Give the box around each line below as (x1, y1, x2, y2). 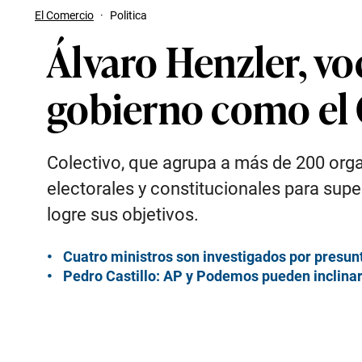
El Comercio (35, 9, 94, 22)
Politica (110, 9, 147, 22)
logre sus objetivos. (47, 204, 199, 225)
